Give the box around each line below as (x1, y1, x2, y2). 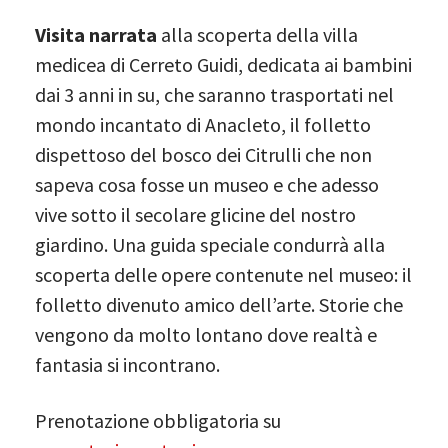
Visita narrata (35, 21, 157, 47)
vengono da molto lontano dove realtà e (35, 321, 377, 347)
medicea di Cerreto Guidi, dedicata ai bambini (35, 51, 412, 77)
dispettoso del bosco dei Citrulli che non (35, 141, 372, 167)
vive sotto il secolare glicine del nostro (35, 201, 356, 227)
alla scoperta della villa (157, 21, 358, 47)
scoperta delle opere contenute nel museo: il (35, 261, 412, 287)
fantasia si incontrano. (35, 351, 220, 377)
